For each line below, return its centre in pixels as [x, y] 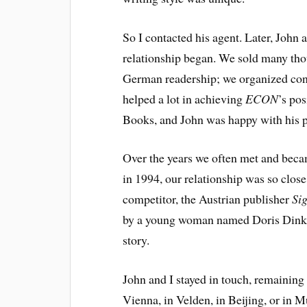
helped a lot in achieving [184, 98]
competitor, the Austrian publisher [208, 199]
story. [136, 240]
